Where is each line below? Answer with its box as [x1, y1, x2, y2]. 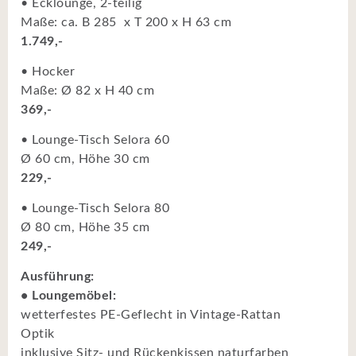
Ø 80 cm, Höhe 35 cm [21, 220, 150, 234]
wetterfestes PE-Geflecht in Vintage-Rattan [21, 308, 281, 321]
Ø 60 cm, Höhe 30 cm [21, 152, 150, 165]
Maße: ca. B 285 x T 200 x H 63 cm [21, 15, 231, 29]
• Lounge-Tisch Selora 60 [21, 133, 169, 146]
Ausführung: [21, 269, 95, 283]
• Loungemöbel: [21, 288, 116, 302]
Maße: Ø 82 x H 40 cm [21, 83, 154, 97]
